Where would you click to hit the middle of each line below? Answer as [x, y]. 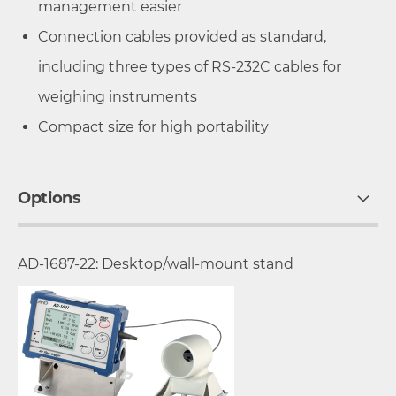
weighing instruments [118, 96]
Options [49, 198]
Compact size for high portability [153, 126]
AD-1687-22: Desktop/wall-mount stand [156, 263]
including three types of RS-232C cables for [190, 66]
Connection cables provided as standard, [182, 36]
